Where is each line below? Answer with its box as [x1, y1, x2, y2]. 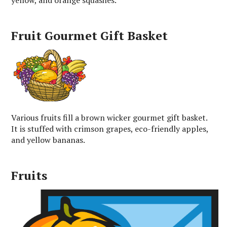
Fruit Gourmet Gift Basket [11, 27, 168, 44]
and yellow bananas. [11, 134, 86, 145]
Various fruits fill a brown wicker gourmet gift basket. [11, 111, 208, 123]
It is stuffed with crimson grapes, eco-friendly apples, [11, 123, 209, 134]
